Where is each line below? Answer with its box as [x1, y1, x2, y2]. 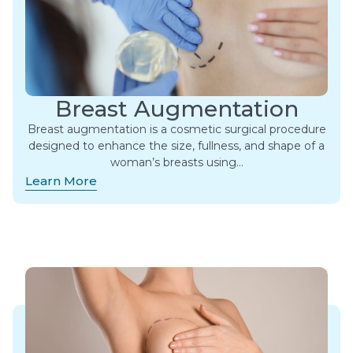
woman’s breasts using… [110, 155, 243, 170]
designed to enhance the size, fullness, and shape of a [28, 139, 325, 154]
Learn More [25, 173, 97, 189]
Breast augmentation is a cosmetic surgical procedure [27, 122, 326, 137]
